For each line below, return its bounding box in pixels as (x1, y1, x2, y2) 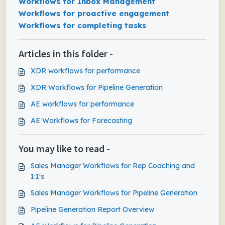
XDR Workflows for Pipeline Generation (31, 83, 163, 92)
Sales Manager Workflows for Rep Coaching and (31, 161, 195, 170)
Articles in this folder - (19, 47, 113, 60)
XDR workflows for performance (31, 66, 140, 75)
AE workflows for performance (31, 99, 134, 108)
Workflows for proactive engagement (19, 9, 169, 18)
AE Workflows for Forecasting (31, 116, 132, 125)
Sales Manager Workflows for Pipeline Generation (31, 188, 197, 197)
